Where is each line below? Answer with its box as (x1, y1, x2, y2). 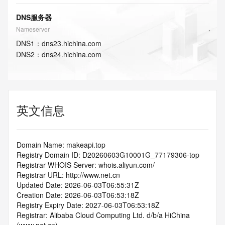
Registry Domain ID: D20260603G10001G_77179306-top (17, 150, 199, 160)
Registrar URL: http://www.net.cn (17, 170, 120, 180)
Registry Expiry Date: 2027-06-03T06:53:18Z (17, 200, 160, 210)
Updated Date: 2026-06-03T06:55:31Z (17, 180, 139, 190)
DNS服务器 (16, 12, 52, 22)
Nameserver (16, 25, 50, 33)
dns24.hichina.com (42, 49, 101, 59)
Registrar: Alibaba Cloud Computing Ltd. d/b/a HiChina (17, 210, 190, 220)
